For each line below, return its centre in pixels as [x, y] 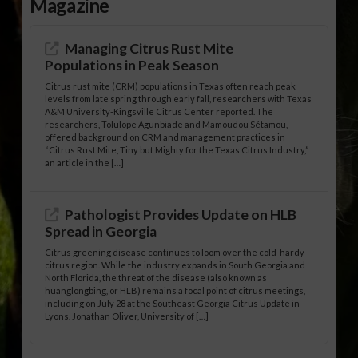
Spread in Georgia [101, 231]
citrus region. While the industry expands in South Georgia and [175, 265]
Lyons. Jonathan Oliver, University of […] [127, 316]
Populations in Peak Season [132, 65]
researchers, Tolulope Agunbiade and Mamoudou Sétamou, [167, 125]
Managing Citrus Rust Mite [149, 48]
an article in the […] [85, 163]
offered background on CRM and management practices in [165, 137]
